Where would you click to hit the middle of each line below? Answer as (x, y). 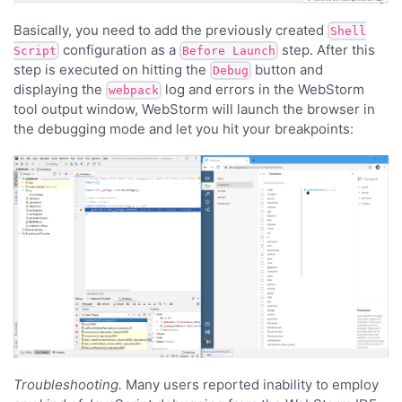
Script (35, 51)
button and (287, 69)
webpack (134, 90)
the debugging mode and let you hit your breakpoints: (184, 128)
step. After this (327, 49)
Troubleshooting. (68, 385)
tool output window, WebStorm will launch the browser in (194, 109)
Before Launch (229, 51)
